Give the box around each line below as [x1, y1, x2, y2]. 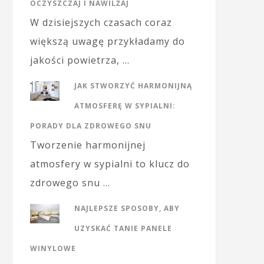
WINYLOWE [30, 243, 76, 253]
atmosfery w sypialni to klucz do [30, 157, 190, 170]
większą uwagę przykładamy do [30, 35, 185, 48]
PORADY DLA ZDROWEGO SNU [30, 121, 151, 131]
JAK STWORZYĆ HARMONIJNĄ [74, 81, 192, 91]
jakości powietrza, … [30, 54, 130, 67]
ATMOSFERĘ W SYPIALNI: [74, 101, 176, 111]
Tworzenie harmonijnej [30, 138, 146, 151]
